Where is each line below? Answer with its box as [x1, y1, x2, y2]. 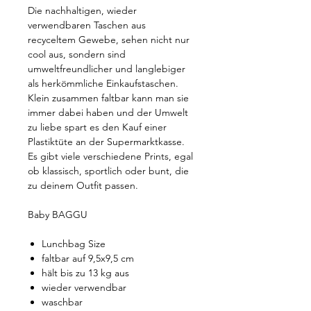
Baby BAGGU [28, 208, 87, 221]
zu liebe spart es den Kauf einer [28, 121, 167, 133]
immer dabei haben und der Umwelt [28, 106, 188, 119]
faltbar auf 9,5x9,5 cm [42, 252, 134, 264]
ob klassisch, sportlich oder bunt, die [28, 165, 189, 177]
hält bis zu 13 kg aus [42, 267, 129, 279]
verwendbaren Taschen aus [28, 19, 146, 31]
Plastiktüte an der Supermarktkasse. [28, 135, 185, 148]
